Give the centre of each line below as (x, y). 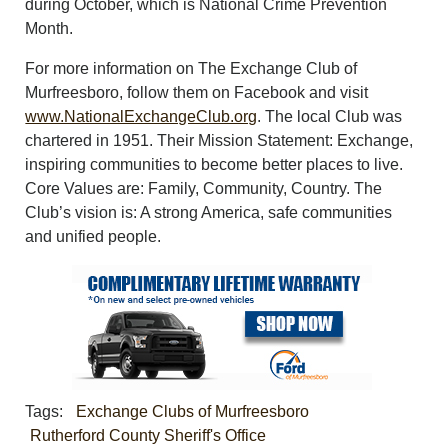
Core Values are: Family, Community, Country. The (204, 188)
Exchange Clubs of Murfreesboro (193, 411)
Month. (49, 28)
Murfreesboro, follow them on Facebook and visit (197, 92)
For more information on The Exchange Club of (191, 68)
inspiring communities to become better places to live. (214, 164)
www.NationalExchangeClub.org (141, 116)
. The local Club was (330, 116)
